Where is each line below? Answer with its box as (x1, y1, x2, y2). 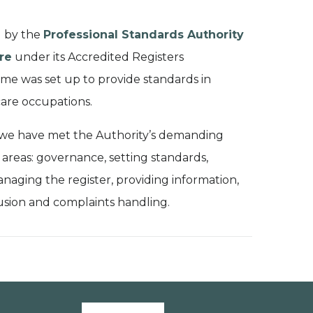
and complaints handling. (25, 195, 170, 209)
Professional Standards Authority (43, 27, 244, 41)
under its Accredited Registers (11, 50, 184, 64)
